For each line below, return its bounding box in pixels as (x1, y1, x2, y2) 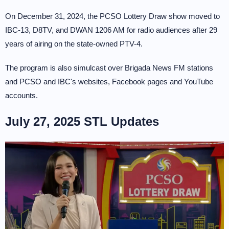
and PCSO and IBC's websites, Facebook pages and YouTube (5, 77, 213, 86)
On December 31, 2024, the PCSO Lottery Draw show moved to (5, 12, 220, 20)
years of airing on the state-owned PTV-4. (5, 39, 143, 48)
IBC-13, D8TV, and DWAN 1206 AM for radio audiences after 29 (5, 26, 217, 34)
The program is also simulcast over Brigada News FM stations (5, 63, 213, 72)
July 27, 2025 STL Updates (5, 114, 159, 128)
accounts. (5, 91, 38, 100)
